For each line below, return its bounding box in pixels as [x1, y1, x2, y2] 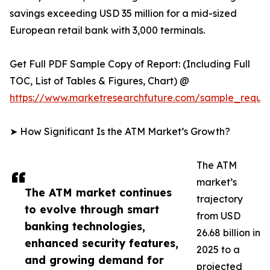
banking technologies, [25, 219, 145, 233]
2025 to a [196, 243, 240, 256]
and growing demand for [25, 253, 164, 267]
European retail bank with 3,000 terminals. [10, 24, 205, 37]
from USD [196, 210, 240, 222]
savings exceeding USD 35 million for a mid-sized [10, 7, 237, 20]
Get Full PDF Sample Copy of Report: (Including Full [10, 58, 250, 71]
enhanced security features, [25, 236, 178, 250]
